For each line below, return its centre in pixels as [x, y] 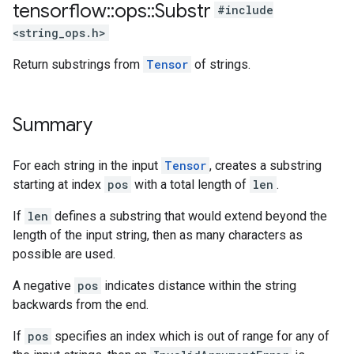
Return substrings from [78, 64]
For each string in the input [87, 166]
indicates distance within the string [199, 286]
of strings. [221, 64]
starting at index [58, 185]
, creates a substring [265, 166]
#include [245, 10]
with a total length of [190, 185]
